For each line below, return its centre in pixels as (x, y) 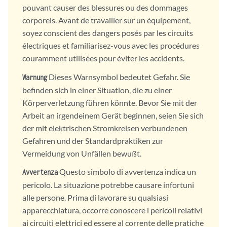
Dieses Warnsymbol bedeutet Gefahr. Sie (119, 77)
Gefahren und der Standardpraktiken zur (93, 140)
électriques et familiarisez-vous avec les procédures (111, 46)
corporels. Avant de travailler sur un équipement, (106, 20)
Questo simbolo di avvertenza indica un (127, 171)
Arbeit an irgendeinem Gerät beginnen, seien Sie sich (113, 115)
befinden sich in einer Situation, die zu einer (97, 90)
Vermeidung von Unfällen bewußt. (82, 153)
